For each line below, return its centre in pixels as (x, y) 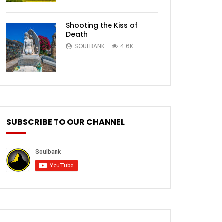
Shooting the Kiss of (102, 25)
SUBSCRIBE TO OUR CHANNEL (66, 122)
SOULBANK (89, 46)
